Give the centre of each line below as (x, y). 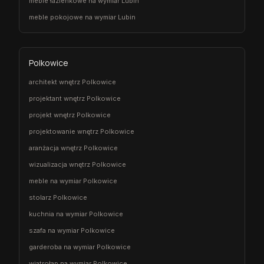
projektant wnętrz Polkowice (75, 98)
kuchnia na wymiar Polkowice (76, 214)
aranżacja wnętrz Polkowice (73, 148)
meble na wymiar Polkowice (73, 181)
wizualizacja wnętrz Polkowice (77, 164)
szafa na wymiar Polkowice (72, 230)
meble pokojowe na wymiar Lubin (82, 17)
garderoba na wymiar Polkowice (80, 247)
